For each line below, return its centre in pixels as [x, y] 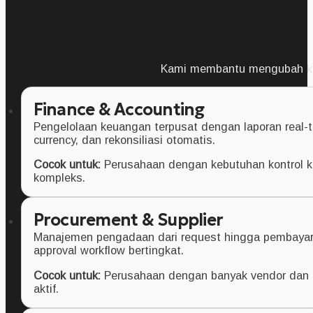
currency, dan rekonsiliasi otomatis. [124, 140]
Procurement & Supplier [128, 220]
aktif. [46, 288]
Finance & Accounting [119, 110]
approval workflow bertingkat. [108, 250]
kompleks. [59, 178]
